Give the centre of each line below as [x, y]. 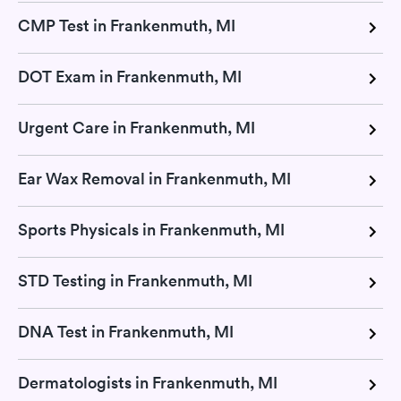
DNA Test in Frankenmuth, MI [126, 331]
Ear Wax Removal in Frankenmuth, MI [154, 178]
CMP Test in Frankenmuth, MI [127, 25]
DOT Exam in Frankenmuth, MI [130, 76]
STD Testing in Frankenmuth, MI [135, 280]
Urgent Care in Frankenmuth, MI [137, 127]
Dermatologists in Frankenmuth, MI [148, 382]
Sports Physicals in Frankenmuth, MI [151, 229]
